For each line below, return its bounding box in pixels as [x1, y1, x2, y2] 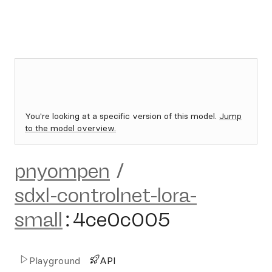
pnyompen [15, 160, 110, 183]
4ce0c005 [73, 208, 170, 231]
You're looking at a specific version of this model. [25, 110, 219, 121]
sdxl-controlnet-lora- [15, 184, 197, 207]
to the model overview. [25, 123, 116, 134]
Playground [29, 254, 80, 267]
